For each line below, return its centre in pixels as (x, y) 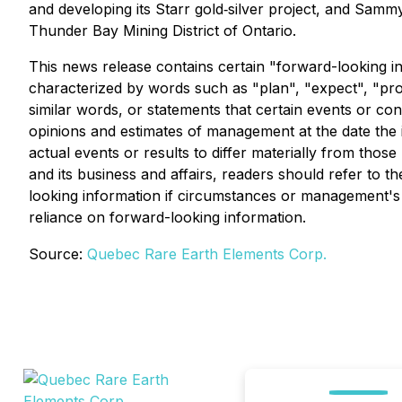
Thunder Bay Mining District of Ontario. (162, 31)
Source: (58, 254)
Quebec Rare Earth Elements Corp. (207, 254)
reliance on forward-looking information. (167, 217)
